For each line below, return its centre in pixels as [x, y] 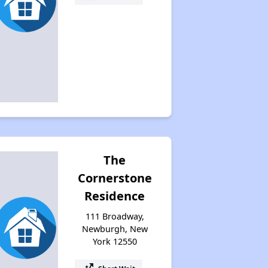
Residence [115, 196]
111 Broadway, [115, 216]
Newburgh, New [115, 229]
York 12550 [115, 241]
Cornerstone [115, 178]
